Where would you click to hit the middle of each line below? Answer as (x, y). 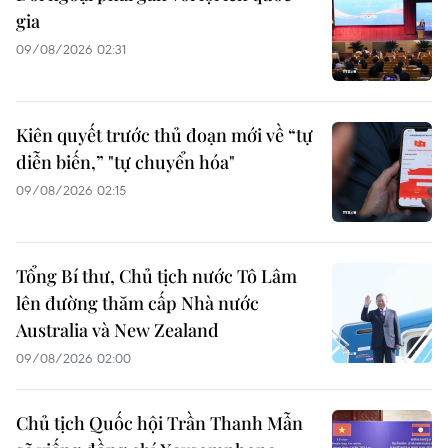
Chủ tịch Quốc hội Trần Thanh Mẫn (159, 423)
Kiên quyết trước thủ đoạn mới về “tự (164, 135)
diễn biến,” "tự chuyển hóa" (125, 162)
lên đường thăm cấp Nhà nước (137, 303)
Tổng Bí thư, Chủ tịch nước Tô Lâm (156, 276)
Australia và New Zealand (117, 330)
